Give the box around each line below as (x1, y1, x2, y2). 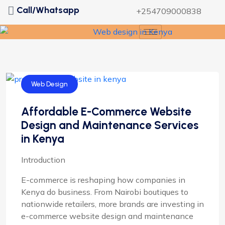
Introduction (21, 155, 65, 165)
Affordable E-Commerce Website (21, 104, 191, 119)
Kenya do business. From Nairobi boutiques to (21, 187, 188, 197)
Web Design (31, 80, 68, 88)
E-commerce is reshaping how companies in (21, 175, 185, 185)
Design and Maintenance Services (21, 118, 198, 132)
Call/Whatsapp (17, 5, 79, 16)
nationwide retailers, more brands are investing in (21, 199, 204, 209)
